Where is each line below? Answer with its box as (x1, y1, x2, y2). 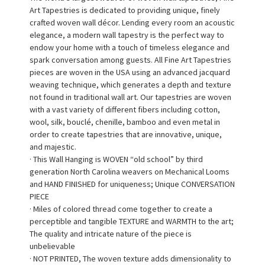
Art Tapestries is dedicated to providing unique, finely (30, 4, 220, 15)
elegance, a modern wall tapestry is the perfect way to (30, 29, 224, 40)
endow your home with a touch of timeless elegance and (30, 41, 230, 53)
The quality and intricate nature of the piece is (30, 228, 192, 239)
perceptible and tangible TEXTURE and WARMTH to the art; (30, 215, 234, 227)
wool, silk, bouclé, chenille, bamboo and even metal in (30, 116, 220, 127)
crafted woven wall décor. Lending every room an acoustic (30, 17, 235, 28)
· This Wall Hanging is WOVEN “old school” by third (30, 153, 203, 164)
